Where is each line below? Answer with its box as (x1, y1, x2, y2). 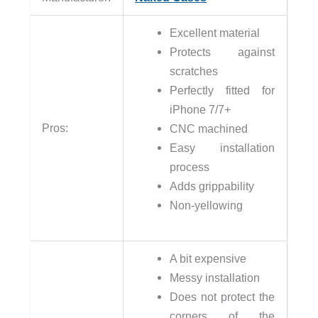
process (170, 160, 210, 174)
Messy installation (170, 271, 261, 285)
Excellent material (170, 26, 261, 40)
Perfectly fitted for (170, 84, 275, 97)
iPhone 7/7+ (170, 103, 231, 116)
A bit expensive (170, 252, 247, 265)
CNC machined (170, 122, 248, 136)
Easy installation (170, 141, 275, 155)
